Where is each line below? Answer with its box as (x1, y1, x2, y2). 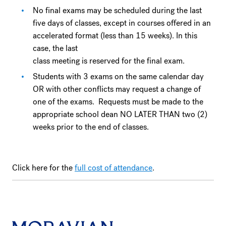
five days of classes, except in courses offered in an (33, 17, 211, 28)
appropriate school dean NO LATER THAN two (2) (33, 109, 208, 120)
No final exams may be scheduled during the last (33, 5, 202, 16)
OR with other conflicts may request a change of (33, 84, 201, 95)
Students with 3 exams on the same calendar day (33, 71, 204, 82)
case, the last (33, 42, 78, 53)
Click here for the (12, 162, 75, 174)
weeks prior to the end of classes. (33, 122, 155, 133)
